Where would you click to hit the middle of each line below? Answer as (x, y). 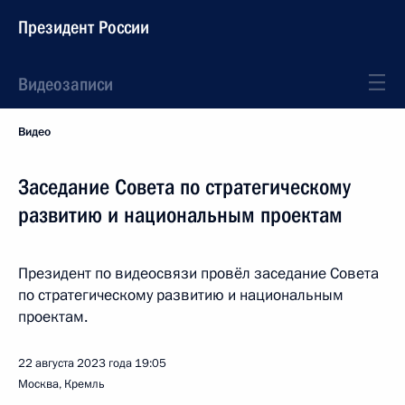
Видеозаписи (66, 84)
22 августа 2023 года (75, 363)
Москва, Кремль (61, 384)
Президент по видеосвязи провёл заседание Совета (198, 273)
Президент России (84, 27)
